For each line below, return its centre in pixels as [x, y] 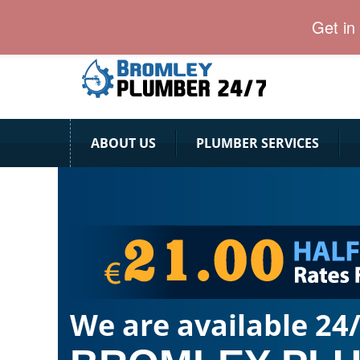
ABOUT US [123, 143]
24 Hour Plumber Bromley [143, 18]
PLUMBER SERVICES [258, 143]
